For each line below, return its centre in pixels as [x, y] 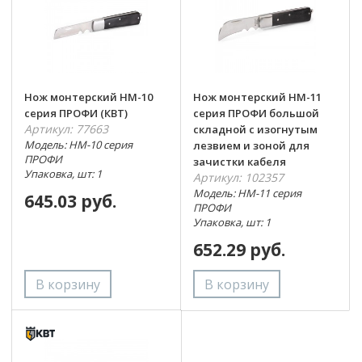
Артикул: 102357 [238, 177]
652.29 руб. [239, 250]
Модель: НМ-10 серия [78, 145]
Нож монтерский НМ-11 [257, 97]
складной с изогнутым [255, 129]
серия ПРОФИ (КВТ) [76, 113]
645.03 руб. [70, 201]
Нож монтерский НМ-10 [88, 97]
